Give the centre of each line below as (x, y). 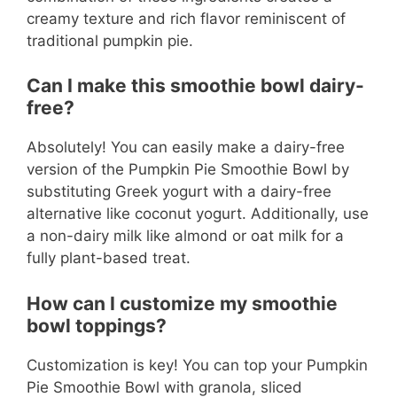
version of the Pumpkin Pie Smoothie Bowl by (188, 170)
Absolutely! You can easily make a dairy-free (186, 148)
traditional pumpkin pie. (110, 40)
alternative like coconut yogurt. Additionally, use (198, 214)
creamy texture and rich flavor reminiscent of (186, 18)
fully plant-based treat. (109, 258)
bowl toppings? (97, 325)
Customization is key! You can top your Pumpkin (197, 365)
